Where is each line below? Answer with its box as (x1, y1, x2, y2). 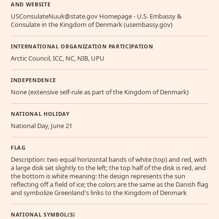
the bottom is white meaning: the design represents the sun (11, 171, 185, 180)
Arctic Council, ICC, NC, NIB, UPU (11, 53, 105, 63)
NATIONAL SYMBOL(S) (11, 210, 75, 218)
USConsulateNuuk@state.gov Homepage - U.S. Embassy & (11, 11, 182, 21)
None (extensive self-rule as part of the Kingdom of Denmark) (11, 87, 189, 96)
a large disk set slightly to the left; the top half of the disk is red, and (11, 163, 206, 172)
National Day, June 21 (11, 121, 72, 130)
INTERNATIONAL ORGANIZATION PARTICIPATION (11, 42, 153, 50)
